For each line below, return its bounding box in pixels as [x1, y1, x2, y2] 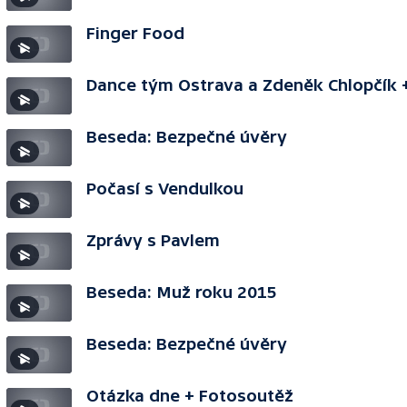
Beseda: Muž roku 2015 [86, 283, 277, 302]
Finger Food [86, 24, 184, 43]
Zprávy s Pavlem [86, 231, 220, 250]
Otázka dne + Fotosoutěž [86, 386, 293, 405]
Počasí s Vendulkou [86, 179, 243, 198]
